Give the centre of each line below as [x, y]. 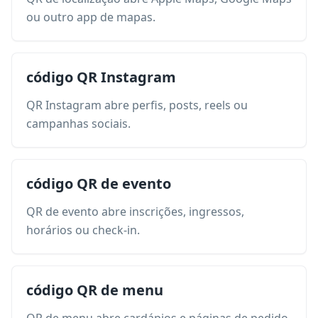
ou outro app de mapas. [91, 17]
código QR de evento [99, 183]
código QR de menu [95, 290]
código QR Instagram [101, 77]
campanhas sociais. [78, 124]
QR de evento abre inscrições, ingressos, [135, 212]
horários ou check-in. [83, 230]
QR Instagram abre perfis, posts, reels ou [137, 105]
